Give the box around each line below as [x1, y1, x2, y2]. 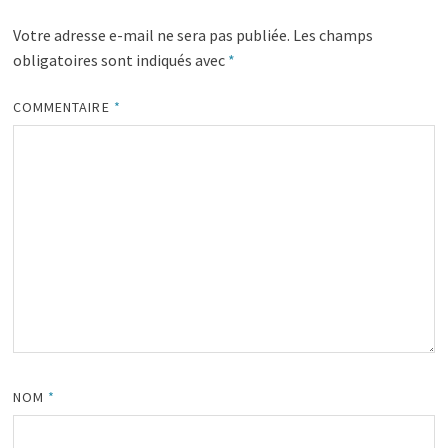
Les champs [292, 24, 373, 45]
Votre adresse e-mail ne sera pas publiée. [12, 24, 290, 45]
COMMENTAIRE [12, 97, 114, 116]
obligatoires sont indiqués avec [12, 49, 228, 70]
